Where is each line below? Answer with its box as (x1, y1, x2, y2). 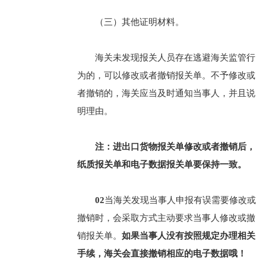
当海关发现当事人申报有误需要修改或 (104, 195, 256, 205)
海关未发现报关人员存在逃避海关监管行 (94, 53, 255, 62)
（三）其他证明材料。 (94, 17, 184, 27)
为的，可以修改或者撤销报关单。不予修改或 (77, 71, 255, 80)
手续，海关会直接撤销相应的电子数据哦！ (77, 249, 246, 258)
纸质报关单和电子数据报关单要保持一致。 (77, 160, 246, 169)
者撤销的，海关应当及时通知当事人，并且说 (77, 88, 255, 98)
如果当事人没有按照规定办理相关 (121, 231, 255, 240)
